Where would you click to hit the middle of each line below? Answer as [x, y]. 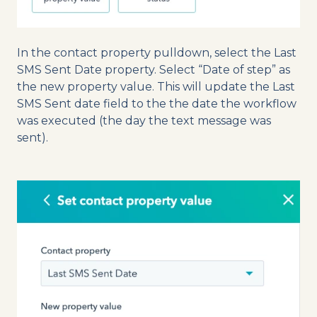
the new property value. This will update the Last [156, 87]
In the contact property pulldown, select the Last [157, 53]
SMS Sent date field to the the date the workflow [157, 104]
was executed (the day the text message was [144, 121]
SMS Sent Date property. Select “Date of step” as [154, 70]
